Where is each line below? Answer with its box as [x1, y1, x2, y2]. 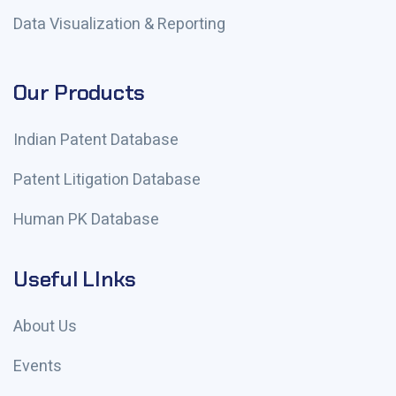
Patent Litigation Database [13, 168, 201, 192]
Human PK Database [13, 208, 159, 232]
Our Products [13, 79, 146, 106]
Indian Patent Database [13, 128, 179, 152]
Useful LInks [13, 265, 137, 293]
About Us [13, 315, 77, 339]
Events [13, 354, 62, 378]
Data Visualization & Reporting [13, 12, 225, 36]
